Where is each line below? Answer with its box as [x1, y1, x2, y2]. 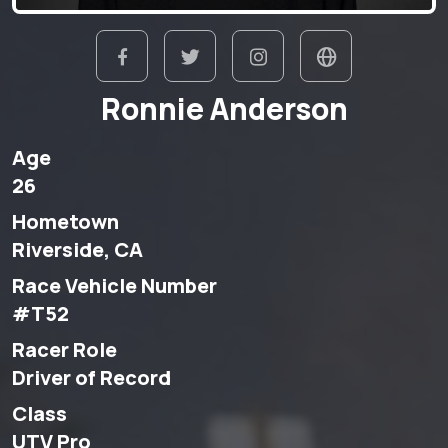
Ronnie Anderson [100, 88, 348, 129]
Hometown [12, 208, 119, 235]
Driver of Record [12, 364, 171, 391]
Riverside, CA [12, 236, 143, 263]
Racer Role [12, 336, 117, 363]
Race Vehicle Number [12, 272, 217, 299]
